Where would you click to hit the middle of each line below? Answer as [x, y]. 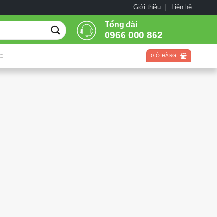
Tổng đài [121, 24]
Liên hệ [181, 7]
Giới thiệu [147, 7]
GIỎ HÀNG [163, 56]
